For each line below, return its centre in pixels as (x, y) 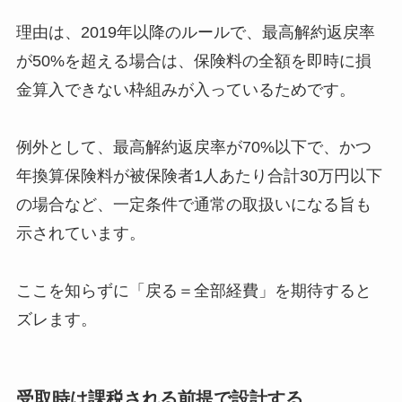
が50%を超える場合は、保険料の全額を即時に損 (193, 61)
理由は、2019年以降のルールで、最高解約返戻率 (195, 32)
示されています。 (80, 233)
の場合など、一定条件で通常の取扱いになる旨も (193, 204)
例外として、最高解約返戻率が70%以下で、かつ (193, 147)
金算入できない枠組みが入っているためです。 (185, 89)
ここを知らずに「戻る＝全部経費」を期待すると (193, 290)
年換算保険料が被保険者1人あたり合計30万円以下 (199, 175)
